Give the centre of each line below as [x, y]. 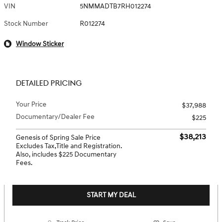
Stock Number [26, 24]
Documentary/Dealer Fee [55, 117]
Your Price [31, 104]
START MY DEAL [111, 195]
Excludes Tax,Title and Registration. [69, 146]
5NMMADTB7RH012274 [116, 6]
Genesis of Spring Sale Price [58, 138]
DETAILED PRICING [49, 83]
